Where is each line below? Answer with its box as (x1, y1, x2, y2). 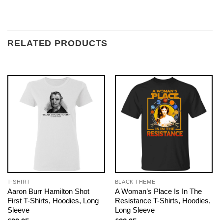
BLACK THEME (114, 178, 156, 185)
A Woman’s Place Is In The (114, 187, 202, 195)
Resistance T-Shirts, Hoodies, (114, 196, 211, 205)
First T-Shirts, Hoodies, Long (7, 196, 99, 205)
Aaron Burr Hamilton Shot (7, 187, 89, 195)
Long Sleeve (114, 205, 155, 214)
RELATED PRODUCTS (7, 38, 108, 48)
